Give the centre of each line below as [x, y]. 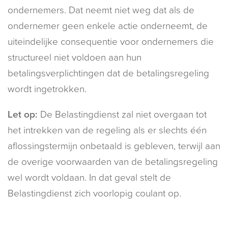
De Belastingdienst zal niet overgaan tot [122, 114]
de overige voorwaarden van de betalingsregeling [113, 162]
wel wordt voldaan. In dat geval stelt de [89, 177]
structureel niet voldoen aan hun [75, 57]
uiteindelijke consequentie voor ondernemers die [111, 41]
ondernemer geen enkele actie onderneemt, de [108, 26]
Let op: [23, 114]
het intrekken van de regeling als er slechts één [107, 130]
